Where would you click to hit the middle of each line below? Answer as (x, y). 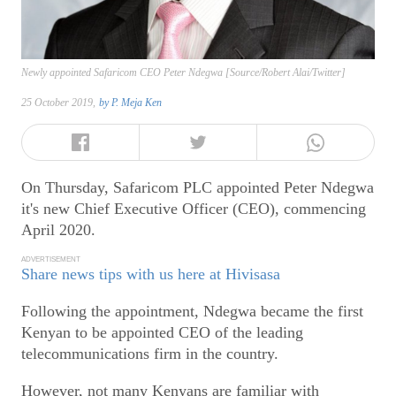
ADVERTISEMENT (51, 260)
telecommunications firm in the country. (150, 354)
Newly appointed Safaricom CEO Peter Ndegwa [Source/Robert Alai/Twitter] (183, 73)
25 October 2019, (58, 103)
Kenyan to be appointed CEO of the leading (162, 333)
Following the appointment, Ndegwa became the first (192, 312)
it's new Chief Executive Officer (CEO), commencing (194, 208)
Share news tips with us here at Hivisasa (151, 274)
